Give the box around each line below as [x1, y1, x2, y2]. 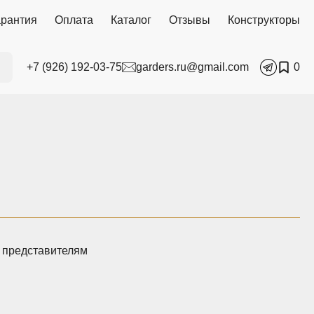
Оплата [55, 14, 93, 26]
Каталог [111, 14, 151, 26]
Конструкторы [228, 14, 300, 26]
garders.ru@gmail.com [136, 61, 249, 73]
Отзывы [169, 14, 210, 26]
